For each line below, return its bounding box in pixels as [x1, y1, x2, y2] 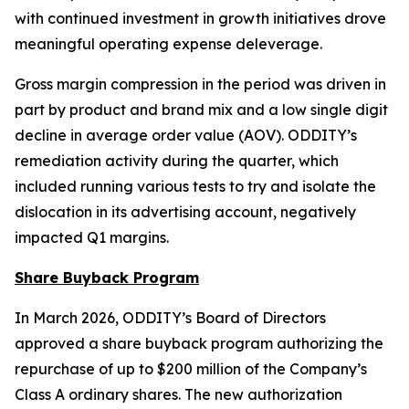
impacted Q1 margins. [15, 228, 169, 246]
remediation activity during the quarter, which [15, 152, 339, 170]
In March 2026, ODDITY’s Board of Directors [15, 309, 326, 327]
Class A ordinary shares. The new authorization [15, 385, 342, 404]
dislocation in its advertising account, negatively [15, 203, 356, 221]
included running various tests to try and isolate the [15, 177, 376, 195]
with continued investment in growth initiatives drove [15, 9, 386, 27]
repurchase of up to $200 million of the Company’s [15, 360, 367, 378]
